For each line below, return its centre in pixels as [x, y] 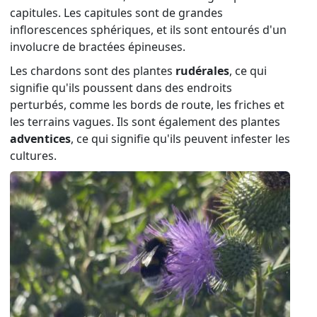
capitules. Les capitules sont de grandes [116, 13]
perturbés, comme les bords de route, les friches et [147, 105]
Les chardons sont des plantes [93, 71]
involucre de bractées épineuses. [98, 47]
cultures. [33, 156]
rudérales [202, 71]
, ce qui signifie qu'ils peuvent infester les [180, 139]
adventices [40, 139]
